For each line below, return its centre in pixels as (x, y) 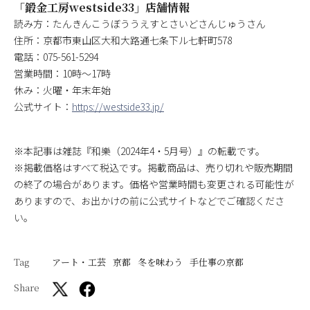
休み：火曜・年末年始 (62, 90)
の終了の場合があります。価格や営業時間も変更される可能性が (154, 184)
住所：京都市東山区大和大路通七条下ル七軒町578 (128, 40)
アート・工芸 (79, 262)
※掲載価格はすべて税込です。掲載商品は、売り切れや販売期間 (153, 168)
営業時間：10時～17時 (62, 74)
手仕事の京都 (217, 262)
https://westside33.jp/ (118, 107)
